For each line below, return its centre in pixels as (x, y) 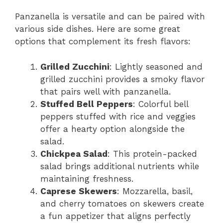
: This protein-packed (152, 154)
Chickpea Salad (74, 154)
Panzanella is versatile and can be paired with (110, 17)
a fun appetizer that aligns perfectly (115, 216)
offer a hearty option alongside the (112, 129)
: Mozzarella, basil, (155, 191)
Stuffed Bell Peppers (87, 104)
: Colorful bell (161, 104)
